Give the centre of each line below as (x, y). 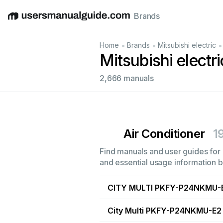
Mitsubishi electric (187, 45)
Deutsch (50, 21)
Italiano (110, 21)
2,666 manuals (127, 78)
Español (81, 21)
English (21, 21)
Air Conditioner (164, 134)
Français (140, 21)
